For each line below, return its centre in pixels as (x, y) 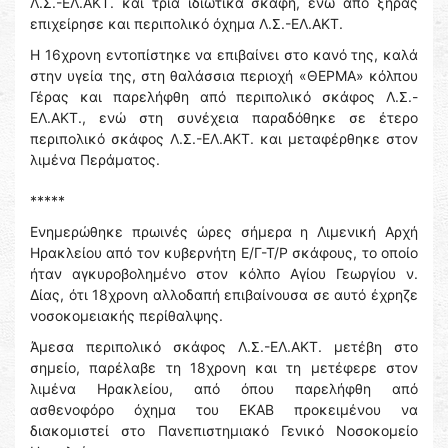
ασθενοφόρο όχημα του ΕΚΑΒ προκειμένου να (224, 410)
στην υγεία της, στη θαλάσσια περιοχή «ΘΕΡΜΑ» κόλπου (224, 76)
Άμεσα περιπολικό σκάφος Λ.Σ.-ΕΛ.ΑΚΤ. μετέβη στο (224, 347)
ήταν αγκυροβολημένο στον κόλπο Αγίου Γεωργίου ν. (224, 274)
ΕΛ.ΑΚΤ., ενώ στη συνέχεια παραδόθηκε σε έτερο (224, 118)
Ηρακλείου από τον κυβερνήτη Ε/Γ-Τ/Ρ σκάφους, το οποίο (224, 253)
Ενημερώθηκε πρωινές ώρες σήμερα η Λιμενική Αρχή (224, 232)
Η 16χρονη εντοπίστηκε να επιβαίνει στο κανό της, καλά (224, 55)
